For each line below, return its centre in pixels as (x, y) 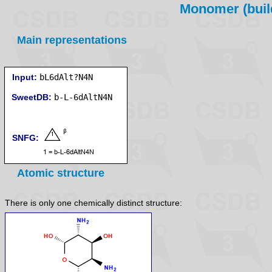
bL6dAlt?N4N (66, 77)
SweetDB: (32, 97)
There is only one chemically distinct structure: (93, 203)
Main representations (72, 40)
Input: (25, 77)
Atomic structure (61, 173)
